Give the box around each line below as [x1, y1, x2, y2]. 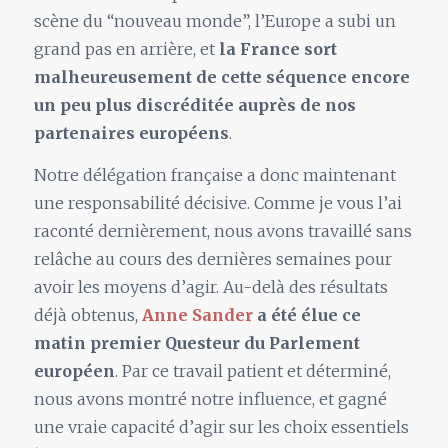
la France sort [218, 39, 337, 60]
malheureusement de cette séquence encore [33, 67, 410, 88]
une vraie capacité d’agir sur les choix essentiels [33, 417, 409, 438]
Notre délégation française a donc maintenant [33, 165, 396, 186]
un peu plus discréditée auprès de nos [33, 95, 356, 116]
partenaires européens [33, 123, 229, 144]
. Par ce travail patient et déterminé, [114, 361, 391, 382]
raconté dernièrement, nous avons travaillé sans [33, 221, 412, 242]
